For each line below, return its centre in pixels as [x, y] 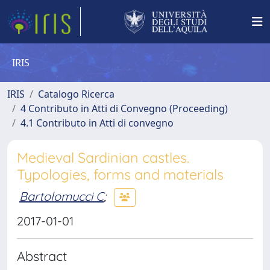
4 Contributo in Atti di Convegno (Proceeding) [124, 108]
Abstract [42, 256]
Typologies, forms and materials [120, 174]
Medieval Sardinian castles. [103, 158]
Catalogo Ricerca [76, 94]
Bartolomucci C [61, 196]
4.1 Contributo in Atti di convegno [97, 123]
